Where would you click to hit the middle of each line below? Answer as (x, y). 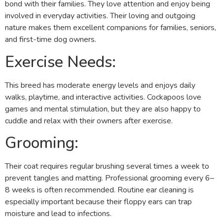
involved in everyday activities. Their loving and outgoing (100, 16)
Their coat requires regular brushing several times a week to (107, 166)
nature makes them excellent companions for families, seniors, (110, 28)
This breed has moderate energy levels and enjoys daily (100, 85)
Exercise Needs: (60, 62)
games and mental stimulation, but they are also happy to (103, 109)
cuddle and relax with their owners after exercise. (89, 121)
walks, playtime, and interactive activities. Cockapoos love (103, 97)
